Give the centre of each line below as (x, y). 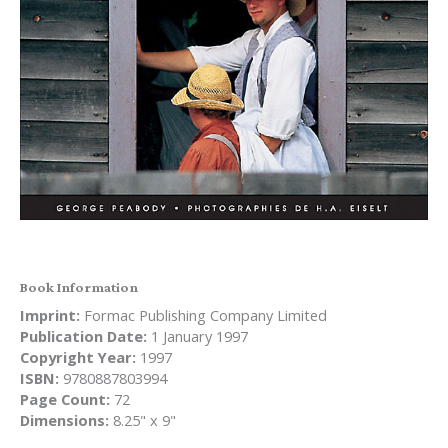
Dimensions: (64, 420)
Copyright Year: (78, 357)
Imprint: (50, 315)
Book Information (79, 287)
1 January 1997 (197, 336)
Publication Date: (83, 336)
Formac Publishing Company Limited (203, 315)
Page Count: (65, 399)
